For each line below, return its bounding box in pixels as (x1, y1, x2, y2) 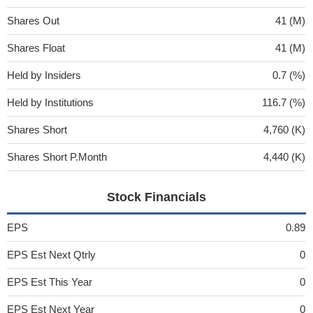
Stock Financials (106, 189, 206, 204)
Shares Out (7, 14, 59, 27)
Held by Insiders (7, 68, 81, 81)
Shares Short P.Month (7, 150, 107, 163)
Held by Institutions (7, 96, 94, 108)
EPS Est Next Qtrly (7, 248, 96, 261)
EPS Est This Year (7, 275, 92, 288)
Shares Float (7, 41, 65, 54)
